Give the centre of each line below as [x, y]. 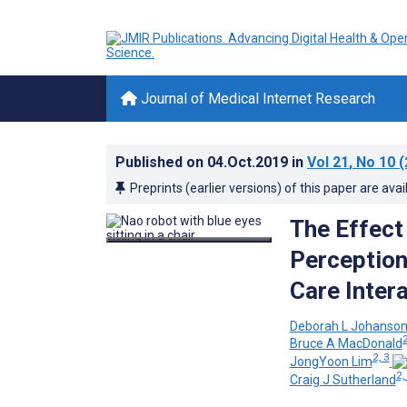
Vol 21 [328, 162]
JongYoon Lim [331, 361]
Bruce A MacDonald [346, 344]
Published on [161, 162]
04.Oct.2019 [249, 162]
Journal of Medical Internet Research [256, 99]
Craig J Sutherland [342, 379]
